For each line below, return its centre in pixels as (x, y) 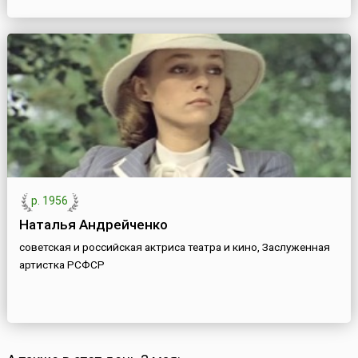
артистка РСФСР (62, 265)
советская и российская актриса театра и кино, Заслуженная (174, 247)
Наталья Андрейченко (93, 225)
